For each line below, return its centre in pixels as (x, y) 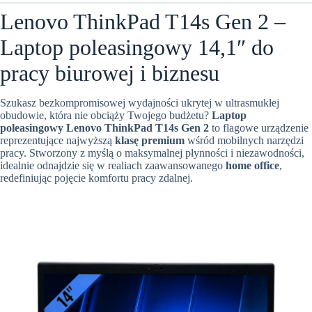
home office (252, 166)
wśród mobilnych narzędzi (244, 141)
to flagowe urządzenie (259, 128)
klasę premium (150, 141)
